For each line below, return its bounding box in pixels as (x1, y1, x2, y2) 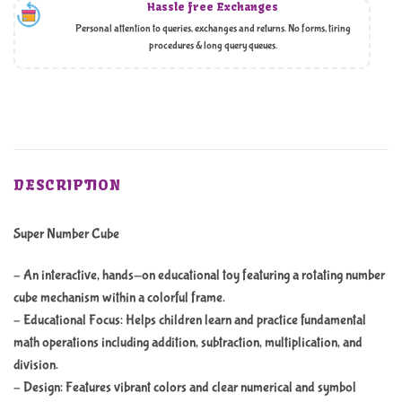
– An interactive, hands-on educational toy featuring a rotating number (13, 266, 385, 284)
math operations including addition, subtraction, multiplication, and (13, 333, 363, 351)
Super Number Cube (13, 225, 119, 243)
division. (13, 355, 58, 373)
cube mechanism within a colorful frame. (13, 288, 225, 306)
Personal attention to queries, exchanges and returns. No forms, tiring (74, 22, 351, 35)
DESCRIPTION (13, 176, 121, 195)
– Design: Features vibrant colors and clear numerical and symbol (13, 378, 356, 396)
